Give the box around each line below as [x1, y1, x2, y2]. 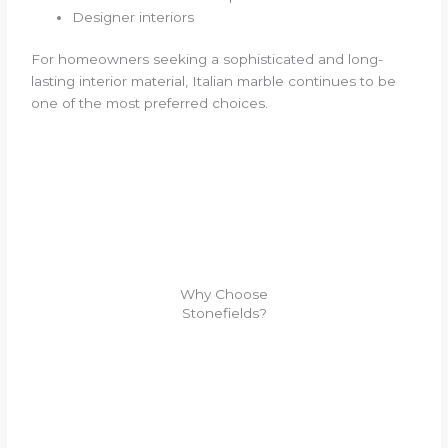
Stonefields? [181, 305, 267, 322]
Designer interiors [72, 8, 195, 25]
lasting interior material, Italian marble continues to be [31, 73, 397, 90]
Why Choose [180, 286, 268, 303]
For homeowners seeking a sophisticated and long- [31, 51, 384, 68]
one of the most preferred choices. [31, 95, 269, 112]
